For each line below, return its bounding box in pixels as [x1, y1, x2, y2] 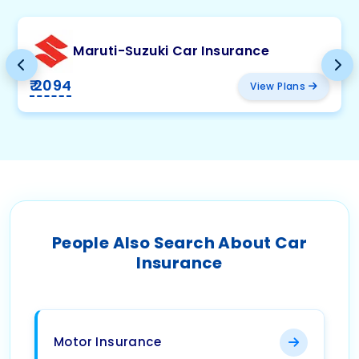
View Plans [250, 79, 309, 94]
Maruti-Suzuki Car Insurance [73, 41, 270, 60]
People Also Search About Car [51, 232, 308, 255]
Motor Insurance [54, 333, 161, 351]
